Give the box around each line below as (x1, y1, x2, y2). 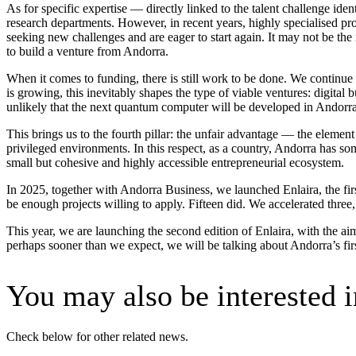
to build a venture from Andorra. (6, 44, 168, 59)
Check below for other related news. (6, 329, 188, 343)
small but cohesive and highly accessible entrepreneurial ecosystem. (6, 156, 344, 170)
